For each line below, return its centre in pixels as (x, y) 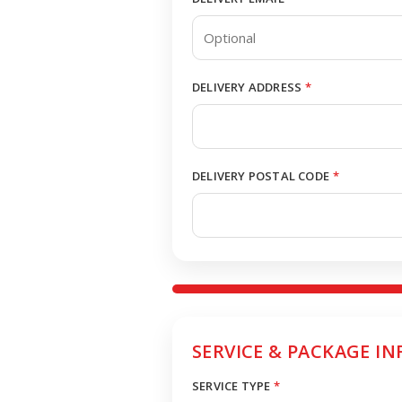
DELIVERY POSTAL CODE (261, 176)
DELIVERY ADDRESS (247, 87)
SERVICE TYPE (232, 386)
